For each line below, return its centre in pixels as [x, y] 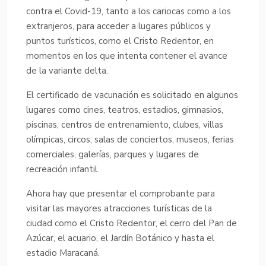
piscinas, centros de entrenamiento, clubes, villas [125, 124]
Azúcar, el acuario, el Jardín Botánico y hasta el [120, 238]
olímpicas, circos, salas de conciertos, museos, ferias [130, 139]
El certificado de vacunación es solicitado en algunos [132, 95]
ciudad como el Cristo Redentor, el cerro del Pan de [132, 223]
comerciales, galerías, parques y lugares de [113, 154]
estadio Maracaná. [63, 253]
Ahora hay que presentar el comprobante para [121, 193]
